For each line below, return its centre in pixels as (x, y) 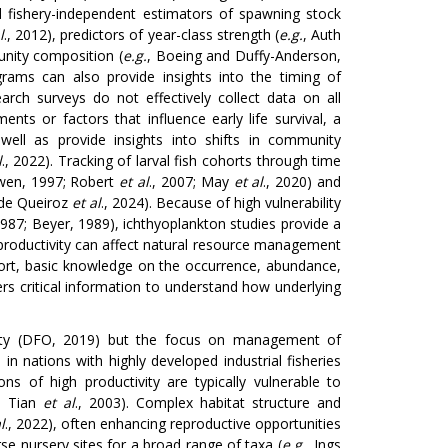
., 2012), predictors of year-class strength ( (141, 34)
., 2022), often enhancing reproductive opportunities (172, 423)
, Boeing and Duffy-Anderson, (244, 55)
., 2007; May (191, 181)
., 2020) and (302, 181)
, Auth (322, 34)
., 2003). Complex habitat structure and (208, 402)
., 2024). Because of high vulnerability (221, 202)
